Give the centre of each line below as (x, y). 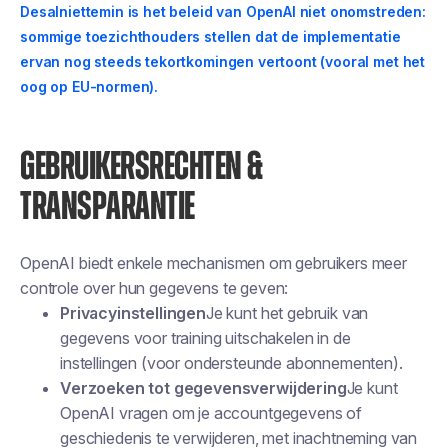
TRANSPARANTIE (107, 207)
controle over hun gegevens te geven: (154, 288)
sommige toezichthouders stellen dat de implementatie (210, 36)
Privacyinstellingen (133, 313)
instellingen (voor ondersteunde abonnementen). (231, 363)
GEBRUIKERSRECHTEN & (141, 167)
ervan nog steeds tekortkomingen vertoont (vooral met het (223, 61)
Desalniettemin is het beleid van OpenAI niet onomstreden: (223, 11)
